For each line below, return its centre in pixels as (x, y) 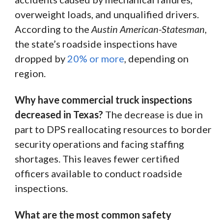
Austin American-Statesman (148, 29)
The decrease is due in (153, 114)
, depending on (156, 58)
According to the (53, 29)
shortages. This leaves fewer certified (97, 158)
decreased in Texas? (59, 114)
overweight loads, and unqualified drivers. (107, 14)
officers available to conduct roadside (98, 173)
